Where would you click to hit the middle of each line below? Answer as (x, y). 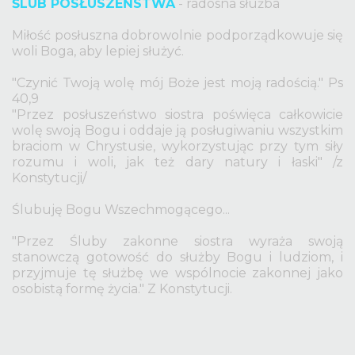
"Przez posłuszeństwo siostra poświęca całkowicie (177, 114)
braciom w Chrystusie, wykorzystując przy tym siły (177, 146)
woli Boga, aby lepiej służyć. (98, 51)
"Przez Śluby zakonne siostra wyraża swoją (177, 241)
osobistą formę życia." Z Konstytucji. (122, 288)
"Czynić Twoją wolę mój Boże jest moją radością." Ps (177, 82)
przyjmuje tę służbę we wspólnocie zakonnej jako (177, 273)
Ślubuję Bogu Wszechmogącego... (121, 209)
